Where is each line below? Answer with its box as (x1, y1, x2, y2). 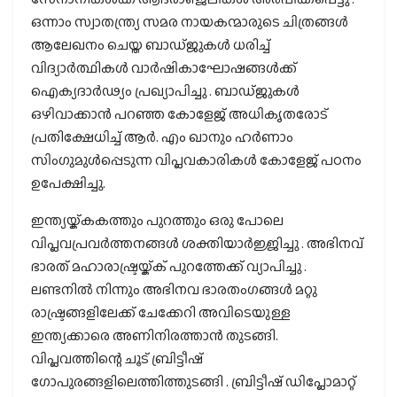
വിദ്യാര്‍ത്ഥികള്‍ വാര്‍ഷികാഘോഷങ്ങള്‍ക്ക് (31, 57, 297, 78)
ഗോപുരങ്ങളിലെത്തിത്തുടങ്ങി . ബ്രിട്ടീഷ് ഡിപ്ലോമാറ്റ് (31, 370, 356, 392)
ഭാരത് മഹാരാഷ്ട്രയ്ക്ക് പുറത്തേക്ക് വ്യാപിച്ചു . (31, 255, 307, 276)
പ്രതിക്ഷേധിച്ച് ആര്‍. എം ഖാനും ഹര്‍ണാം (31, 126, 293, 147)
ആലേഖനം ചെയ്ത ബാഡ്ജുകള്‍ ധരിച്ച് (31, 34, 270, 55)
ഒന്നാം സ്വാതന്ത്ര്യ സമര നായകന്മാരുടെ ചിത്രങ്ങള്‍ (31, 11, 348, 32)
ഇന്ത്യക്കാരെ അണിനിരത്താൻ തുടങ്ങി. (31, 324, 278, 346)
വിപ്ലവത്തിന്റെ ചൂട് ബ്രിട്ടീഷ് (31, 347, 203, 369)
